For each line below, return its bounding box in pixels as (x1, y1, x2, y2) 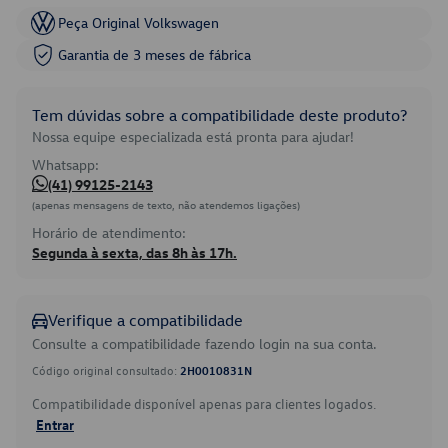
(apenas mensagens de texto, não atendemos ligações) (32, 197, 300, 212)
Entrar (36, 415, 74, 433)
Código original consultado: (32, 362, 180, 378)
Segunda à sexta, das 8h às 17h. (32, 243, 237, 262)
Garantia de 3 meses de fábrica (58, 45, 251, 64)
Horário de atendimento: (32, 223, 186, 242)
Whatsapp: (32, 155, 99, 174)
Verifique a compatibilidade (48, 310, 243, 330)
